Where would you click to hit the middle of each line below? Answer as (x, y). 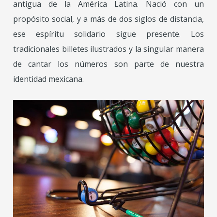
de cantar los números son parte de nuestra (108, 64)
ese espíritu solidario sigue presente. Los (108, 34)
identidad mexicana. (48, 79)
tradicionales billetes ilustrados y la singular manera (108, 49)
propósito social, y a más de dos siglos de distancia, (108, 19)
